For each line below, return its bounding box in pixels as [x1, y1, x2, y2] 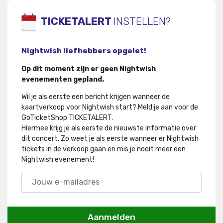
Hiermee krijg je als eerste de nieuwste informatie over [21, 123, 196, 132]
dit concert [21, 134, 58, 143]
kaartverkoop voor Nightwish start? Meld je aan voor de [21, 103, 198, 111]
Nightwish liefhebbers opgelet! [21, 46, 146, 55]
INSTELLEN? [113, 15, 171, 28]
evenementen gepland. [21, 75, 104, 84]
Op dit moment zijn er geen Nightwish [21, 64, 156, 73]
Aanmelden [88, 212, 135, 222]
